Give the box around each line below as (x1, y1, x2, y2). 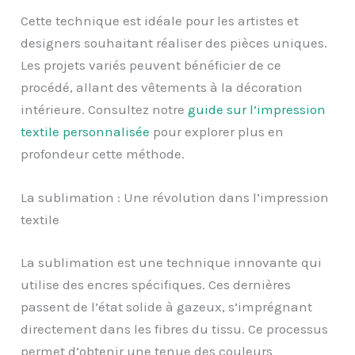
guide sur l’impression (188, 101, 326, 118)
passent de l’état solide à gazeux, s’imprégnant (21, 298, 313, 315)
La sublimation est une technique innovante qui (21, 254, 323, 270)
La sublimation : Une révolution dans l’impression (21, 189, 330, 206)
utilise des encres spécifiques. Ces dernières (21, 276, 292, 292)
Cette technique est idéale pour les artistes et (21, 13, 300, 29)
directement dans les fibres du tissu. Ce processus (21, 320, 329, 337)
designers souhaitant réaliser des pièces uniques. (21, 35, 328, 52)
